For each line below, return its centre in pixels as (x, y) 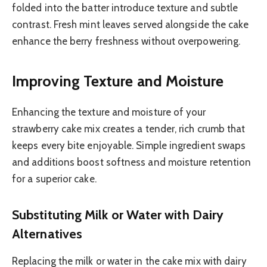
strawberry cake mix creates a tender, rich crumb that (129, 129)
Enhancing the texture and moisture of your (109, 112)
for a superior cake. (54, 179)
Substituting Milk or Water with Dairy (118, 214)
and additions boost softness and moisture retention (132, 162)
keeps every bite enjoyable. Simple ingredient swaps (129, 146)
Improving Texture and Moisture (118, 81)
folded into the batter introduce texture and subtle (125, 7)
